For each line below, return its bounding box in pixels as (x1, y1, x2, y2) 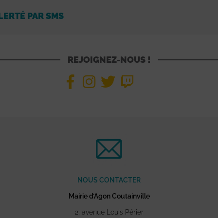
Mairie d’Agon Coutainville (68, 192, 150, 200)
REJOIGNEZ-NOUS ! (67, 54, 151, 65)
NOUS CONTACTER (77, 176, 141, 184)
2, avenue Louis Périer (74, 208, 144, 217)
